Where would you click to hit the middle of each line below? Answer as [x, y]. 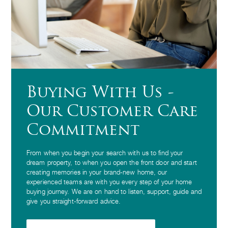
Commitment [83, 131]
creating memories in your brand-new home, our [97, 172]
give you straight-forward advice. [74, 201]
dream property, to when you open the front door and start [112, 162]
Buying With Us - [100, 93]
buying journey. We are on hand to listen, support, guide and [114, 191]
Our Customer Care [112, 112]
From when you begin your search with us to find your [105, 153]
